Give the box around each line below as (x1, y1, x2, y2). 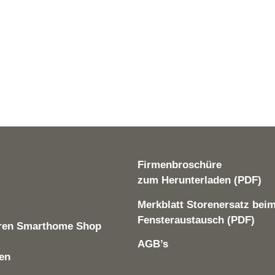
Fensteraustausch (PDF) (137, 214, 255, 226)
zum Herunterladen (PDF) (137, 174, 261, 187)
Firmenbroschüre (137, 159, 222, 171)
